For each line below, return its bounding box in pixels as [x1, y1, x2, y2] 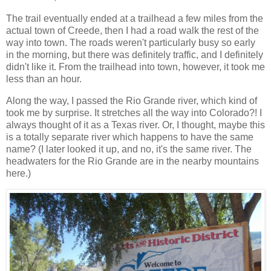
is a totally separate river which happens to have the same [6, 131, 253, 142]
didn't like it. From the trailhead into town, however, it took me [6, 62, 265, 73]
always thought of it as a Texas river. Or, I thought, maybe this [6, 119, 265, 130]
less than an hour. [6, 74, 82, 85]
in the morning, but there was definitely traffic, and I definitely [6, 50, 263, 60]
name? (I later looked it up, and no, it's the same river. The [6, 143, 252, 154]
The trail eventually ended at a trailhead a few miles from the [6, 13, 263, 24]
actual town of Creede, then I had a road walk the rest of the [6, 25, 259, 36]
